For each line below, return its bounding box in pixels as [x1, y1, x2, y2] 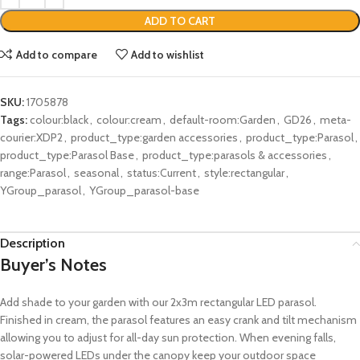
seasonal [74, 166, 119, 181]
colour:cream [96, 112, 162, 128]
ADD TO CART [145, 14, 215, 29]
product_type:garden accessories [71, 130, 238, 145]
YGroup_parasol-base [89, 183, 199, 198]
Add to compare [15, 47, 97, 62]
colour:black [30, 112, 88, 128]
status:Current [127, 166, 196, 181]
